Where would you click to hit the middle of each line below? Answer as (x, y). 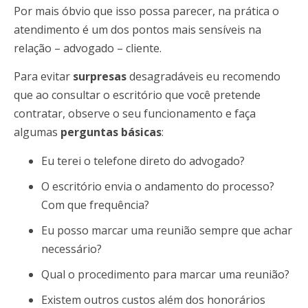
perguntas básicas (111, 132)
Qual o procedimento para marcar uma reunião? (165, 274)
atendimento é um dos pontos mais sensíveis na (137, 29)
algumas (37, 132)
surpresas (100, 77)
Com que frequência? (95, 205)
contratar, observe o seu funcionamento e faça (135, 114)
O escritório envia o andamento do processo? (158, 186)
